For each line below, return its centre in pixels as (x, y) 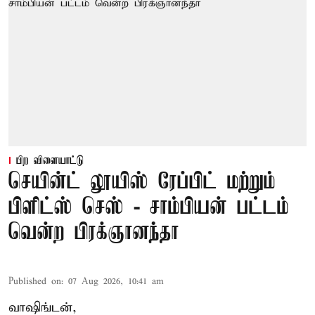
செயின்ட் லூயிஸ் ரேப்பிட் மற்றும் (142, 182)
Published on (35, 281)
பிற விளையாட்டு (50, 161)
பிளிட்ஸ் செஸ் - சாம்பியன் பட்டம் (149, 207)
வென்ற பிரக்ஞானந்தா (94, 233)
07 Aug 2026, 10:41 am (116, 281)
